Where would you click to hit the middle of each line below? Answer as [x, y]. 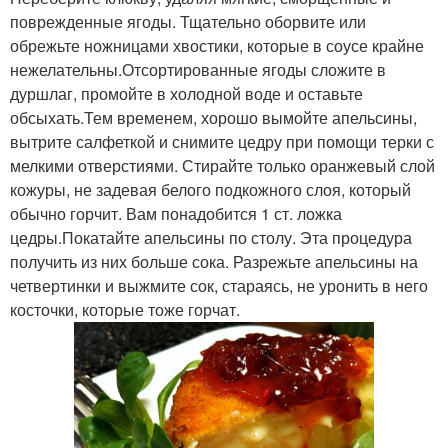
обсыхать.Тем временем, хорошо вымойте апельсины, [213, 118]
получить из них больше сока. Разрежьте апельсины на [214, 262]
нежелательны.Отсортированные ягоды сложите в [198, 70]
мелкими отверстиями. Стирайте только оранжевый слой [222, 166]
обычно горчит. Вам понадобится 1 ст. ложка [176, 214]
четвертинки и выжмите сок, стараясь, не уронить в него [219, 286]
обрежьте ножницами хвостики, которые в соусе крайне [217, 46]
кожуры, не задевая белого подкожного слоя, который [210, 190]
